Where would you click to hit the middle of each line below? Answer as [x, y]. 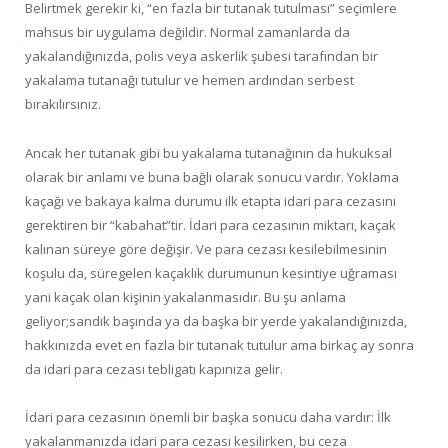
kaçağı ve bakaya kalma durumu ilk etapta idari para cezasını [210, 200]
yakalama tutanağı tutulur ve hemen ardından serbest [189, 80]
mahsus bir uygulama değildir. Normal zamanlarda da [187, 32]
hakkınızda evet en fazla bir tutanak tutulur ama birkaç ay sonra [219, 344]
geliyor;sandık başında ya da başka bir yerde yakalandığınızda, [216, 320]
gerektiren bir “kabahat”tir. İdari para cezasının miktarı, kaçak [210, 224]
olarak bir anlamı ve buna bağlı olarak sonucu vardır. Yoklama [212, 176]
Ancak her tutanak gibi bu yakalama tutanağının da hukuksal [208, 152]
